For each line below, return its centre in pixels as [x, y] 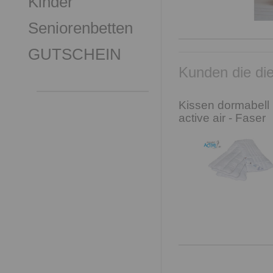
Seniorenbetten [80, 28]
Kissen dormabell [224, 105]
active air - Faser [222, 118]
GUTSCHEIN [75, 54]
